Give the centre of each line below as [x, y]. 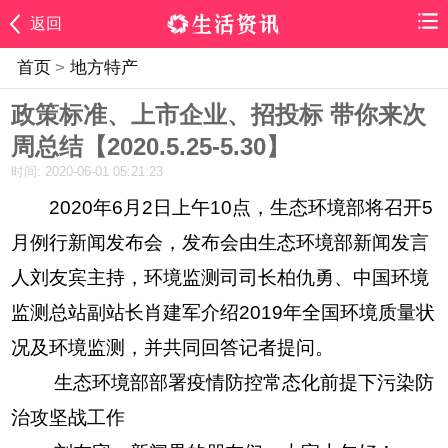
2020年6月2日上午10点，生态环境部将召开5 [222, 208]
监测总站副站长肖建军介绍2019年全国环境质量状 [223, 313]
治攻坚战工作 [68, 418]
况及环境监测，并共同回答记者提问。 [173, 348]
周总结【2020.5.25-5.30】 [151, 146]
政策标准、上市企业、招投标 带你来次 [219, 114]
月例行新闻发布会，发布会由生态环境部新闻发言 [220, 243]
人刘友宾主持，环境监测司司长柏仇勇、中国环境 [220, 278]
